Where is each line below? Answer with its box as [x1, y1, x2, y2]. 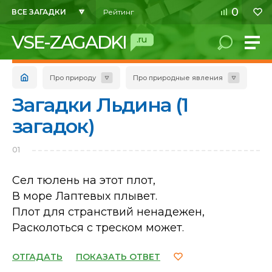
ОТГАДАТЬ [12, 251, 63, 262]
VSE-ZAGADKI [12, 31, 126, 53]
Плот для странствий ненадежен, [12, 205, 205, 219]
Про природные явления [133, 73, 223, 82]
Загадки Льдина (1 [12, 93, 188, 117]
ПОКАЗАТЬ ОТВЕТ [76, 251, 160, 262]
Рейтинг [103, 7, 134, 16]
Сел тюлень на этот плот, [12, 174, 155, 187]
